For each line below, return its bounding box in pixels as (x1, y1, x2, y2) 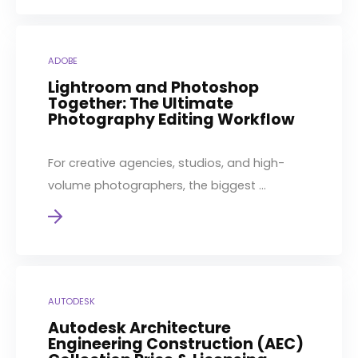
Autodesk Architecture (48, 316, 231, 339)
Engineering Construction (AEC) (48, 332, 304, 355)
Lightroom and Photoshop (48, 76, 259, 98)
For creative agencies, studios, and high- (48, 154, 284, 171)
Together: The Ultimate (48, 92, 233, 114)
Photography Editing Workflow (48, 108, 295, 130)
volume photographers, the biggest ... (48, 177, 266, 193)
